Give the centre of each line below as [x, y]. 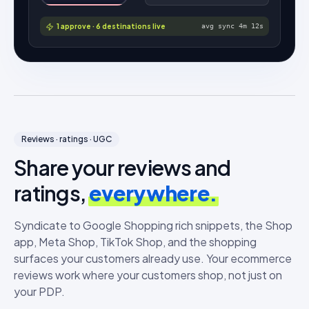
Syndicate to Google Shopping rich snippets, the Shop [153, 225]
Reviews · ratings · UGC [67, 139]
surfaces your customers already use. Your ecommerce [153, 258]
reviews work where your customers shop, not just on [148, 275]
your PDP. [39, 291]
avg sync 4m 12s [232, 26]
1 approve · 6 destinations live [111, 26]
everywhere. [154, 193]
